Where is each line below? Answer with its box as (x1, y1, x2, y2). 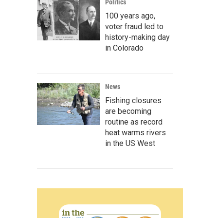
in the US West (105, 139, 155, 148)
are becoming (105, 107, 151, 116)
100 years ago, (105, 11, 155, 20)
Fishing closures (105, 96, 162, 105)
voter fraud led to (105, 22, 163, 31)
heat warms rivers (105, 128, 166, 137)
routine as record (105, 117, 163, 127)
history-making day (105, 33, 170, 42)
